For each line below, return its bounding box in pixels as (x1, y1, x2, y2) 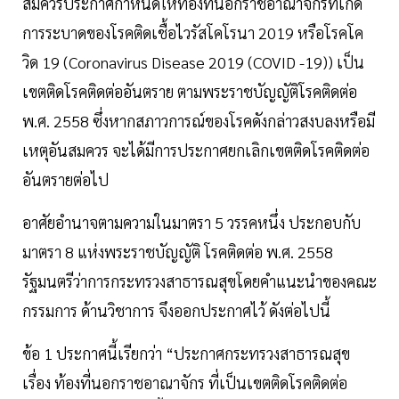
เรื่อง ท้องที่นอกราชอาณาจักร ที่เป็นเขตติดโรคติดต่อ (22, 372, 347, 394)
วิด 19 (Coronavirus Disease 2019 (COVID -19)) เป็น (22, 52, 364, 73)
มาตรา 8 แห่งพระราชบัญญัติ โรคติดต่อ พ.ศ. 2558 (22, 241, 333, 263)
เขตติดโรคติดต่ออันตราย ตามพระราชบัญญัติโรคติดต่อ (22, 81, 357, 102)
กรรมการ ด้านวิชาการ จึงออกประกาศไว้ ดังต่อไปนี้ (22, 300, 330, 322)
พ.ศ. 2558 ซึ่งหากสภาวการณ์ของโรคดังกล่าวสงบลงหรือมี (22, 110, 375, 132)
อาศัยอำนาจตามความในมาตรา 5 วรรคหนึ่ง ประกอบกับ (22, 212, 361, 233)
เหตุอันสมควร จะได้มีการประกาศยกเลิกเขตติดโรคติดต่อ (22, 140, 370, 161)
